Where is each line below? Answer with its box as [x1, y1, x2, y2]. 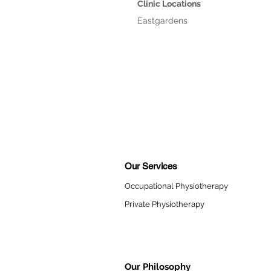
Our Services [125, 161, 177, 171]
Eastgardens [137, 16, 229, 25]
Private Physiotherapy [125, 200, 204, 209]
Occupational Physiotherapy [125, 181, 228, 191]
